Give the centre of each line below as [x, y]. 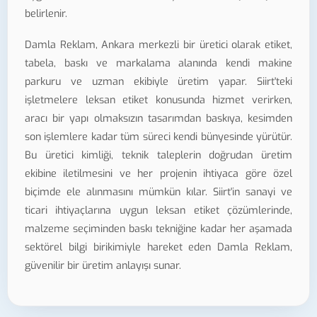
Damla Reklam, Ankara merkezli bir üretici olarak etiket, [158, 45]
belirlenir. [46, 13]
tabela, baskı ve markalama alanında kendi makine [158, 64]
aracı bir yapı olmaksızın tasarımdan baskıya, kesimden [158, 119]
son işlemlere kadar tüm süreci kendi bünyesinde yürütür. [158, 137]
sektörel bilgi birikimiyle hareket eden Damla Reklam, [158, 248]
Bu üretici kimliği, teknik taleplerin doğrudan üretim [158, 156]
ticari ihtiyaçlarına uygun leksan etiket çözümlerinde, [158, 211]
